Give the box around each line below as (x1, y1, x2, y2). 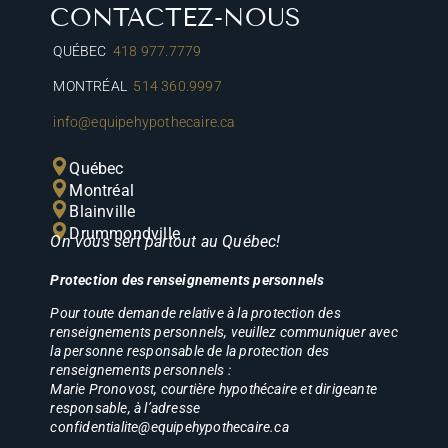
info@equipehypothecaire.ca (53, 113, 236, 130)
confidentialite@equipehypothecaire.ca (50, 418, 289, 435)
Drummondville (69, 224, 180, 244)
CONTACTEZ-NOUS (50, 2, 302, 33)
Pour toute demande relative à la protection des (50, 304, 341, 321)
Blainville (69, 202, 136, 222)
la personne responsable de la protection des (50, 342, 330, 359)
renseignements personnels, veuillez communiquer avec (50, 323, 398, 340)
